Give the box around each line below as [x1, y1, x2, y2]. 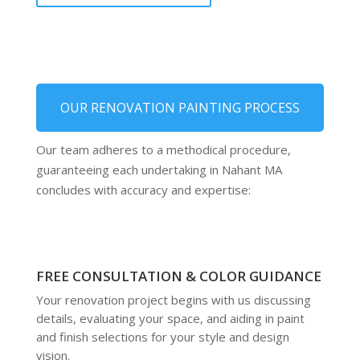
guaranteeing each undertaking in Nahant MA [35, 161, 282, 178]
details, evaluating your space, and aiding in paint [35, 309, 305, 326]
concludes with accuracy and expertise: [35, 181, 251, 198]
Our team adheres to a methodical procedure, [35, 141, 291, 157]
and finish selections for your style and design [35, 328, 289, 345]
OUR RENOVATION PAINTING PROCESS [59, 98, 300, 117]
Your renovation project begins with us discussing [35, 291, 311, 308]
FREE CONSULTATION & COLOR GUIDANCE [35, 266, 321, 285]
